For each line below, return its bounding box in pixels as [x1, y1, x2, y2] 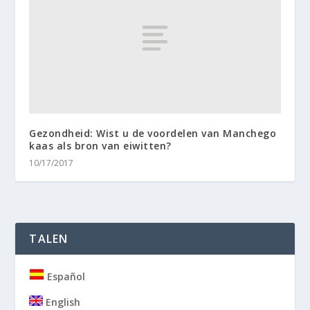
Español [44, 269, 86, 283]
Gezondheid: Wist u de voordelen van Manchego [29, 126, 277, 140]
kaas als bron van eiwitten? [29, 138, 172, 152]
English [43, 295, 81, 309]
